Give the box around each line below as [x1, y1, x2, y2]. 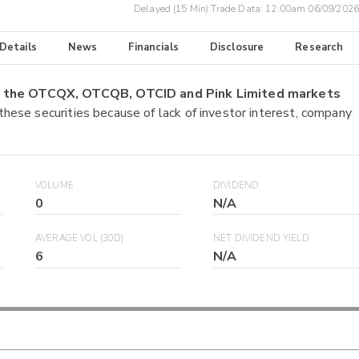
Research [295, 40, 344, 55]
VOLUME [35, 179, 74, 192]
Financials [128, 40, 179, 55]
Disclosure [209, 40, 264, 55]
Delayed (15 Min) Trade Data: [133, 2, 266, 16]
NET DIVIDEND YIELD [213, 232, 309, 245]
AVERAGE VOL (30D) [35, 232, 124, 245]
